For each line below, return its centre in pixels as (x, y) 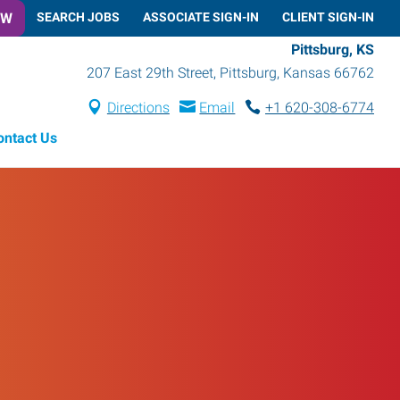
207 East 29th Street (150, 72)
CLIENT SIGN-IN (328, 17)
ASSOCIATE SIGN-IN (201, 17)
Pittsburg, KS (333, 49)
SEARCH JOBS (78, 17)
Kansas (307, 72)
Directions (138, 107)
